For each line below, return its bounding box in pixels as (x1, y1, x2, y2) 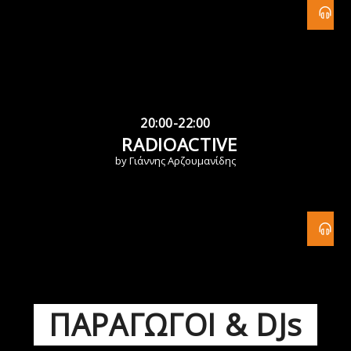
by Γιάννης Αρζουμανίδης (115, 154, 236, 168)
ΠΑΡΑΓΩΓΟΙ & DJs (48, 304, 303, 346)
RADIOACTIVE (121, 132, 237, 157)
